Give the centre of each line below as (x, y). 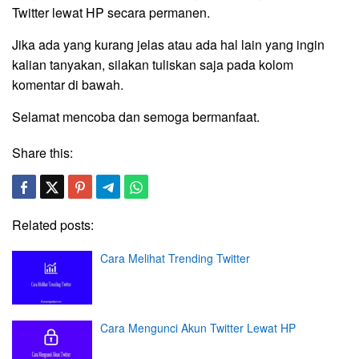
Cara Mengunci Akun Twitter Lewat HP (198, 328)
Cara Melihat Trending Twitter (175, 258)
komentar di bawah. (68, 84)
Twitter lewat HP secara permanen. (111, 12)
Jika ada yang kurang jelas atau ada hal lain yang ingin (168, 44)
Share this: (42, 152)
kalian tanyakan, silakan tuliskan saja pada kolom (153, 64)
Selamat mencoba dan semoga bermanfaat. (136, 116)
